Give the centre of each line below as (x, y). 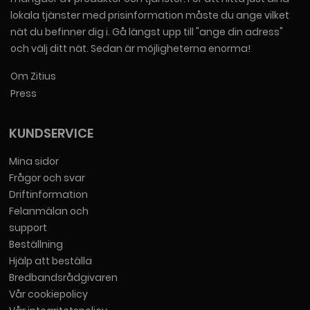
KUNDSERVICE (52, 133)
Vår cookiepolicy (49, 294)
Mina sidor (34, 161)
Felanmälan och (49, 211)
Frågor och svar (47, 178)
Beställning (36, 244)
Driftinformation (49, 194)
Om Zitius (33, 76)
